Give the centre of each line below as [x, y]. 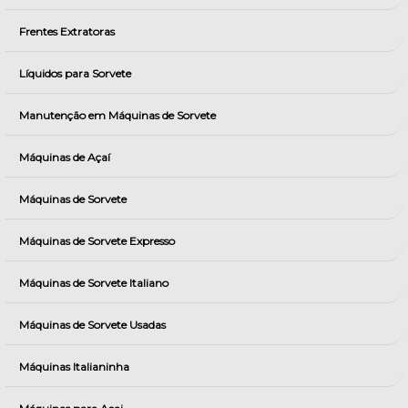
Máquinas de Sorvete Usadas [92, 325]
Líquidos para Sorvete [75, 73]
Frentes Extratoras [67, 31]
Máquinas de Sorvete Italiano [94, 283]
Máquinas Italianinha [74, 367]
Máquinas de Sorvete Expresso [97, 241]
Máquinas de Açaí [65, 157]
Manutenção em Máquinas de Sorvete [117, 115]
